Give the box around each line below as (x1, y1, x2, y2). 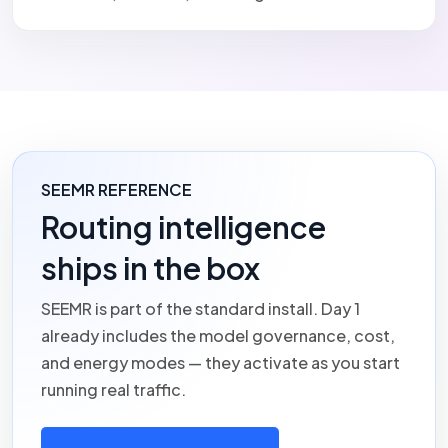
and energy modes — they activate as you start (41, 351, 400, 373)
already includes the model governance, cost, (41, 324, 395, 346)
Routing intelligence (41, 207, 326, 246)
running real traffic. (41, 378, 186, 400)
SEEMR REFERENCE (41, 178, 192, 200)
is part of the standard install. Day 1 (92, 297, 360, 319)
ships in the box (41, 248, 260, 287)
